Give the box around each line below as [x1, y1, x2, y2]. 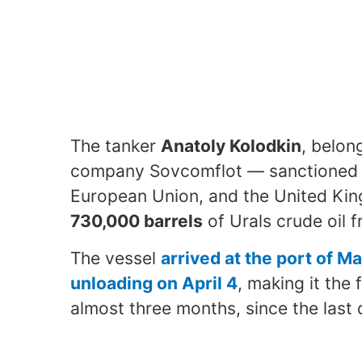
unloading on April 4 [70, 272, 238, 293]
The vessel [70, 247, 161, 268]
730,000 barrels [70, 210, 203, 231]
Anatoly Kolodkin [161, 135, 301, 156]
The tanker [70, 135, 161, 156]
